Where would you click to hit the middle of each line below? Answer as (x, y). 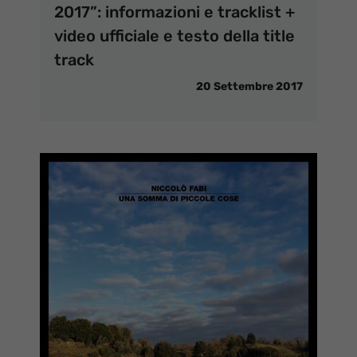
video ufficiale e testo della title (175, 36)
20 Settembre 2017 (249, 87)
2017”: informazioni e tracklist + (175, 12)
